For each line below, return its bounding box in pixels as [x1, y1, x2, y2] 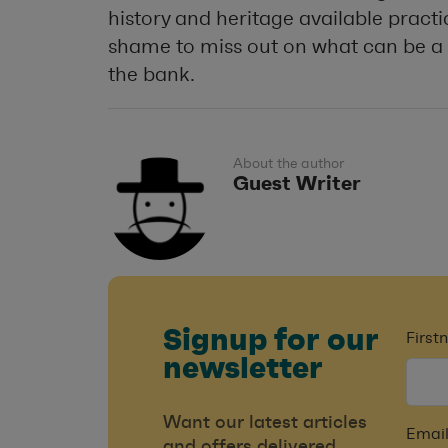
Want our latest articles [163, 411, 367, 433]
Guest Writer [233, 170, 361, 195]
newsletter [163, 348, 323, 387]
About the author [233, 155, 344, 172]
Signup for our [163, 320, 379, 359]
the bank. [108, 62, 195, 86]
